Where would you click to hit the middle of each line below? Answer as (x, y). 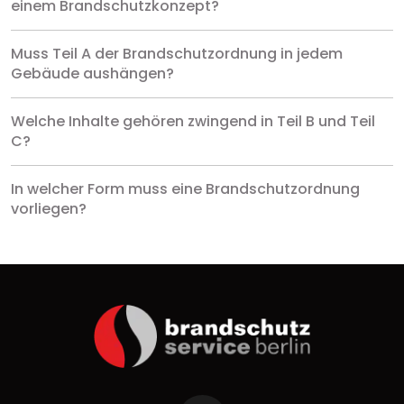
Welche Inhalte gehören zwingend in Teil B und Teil (193, 121)
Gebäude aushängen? (92, 73)
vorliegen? (49, 208)
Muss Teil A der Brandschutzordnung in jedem (177, 53)
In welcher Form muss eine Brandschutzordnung (185, 188)
